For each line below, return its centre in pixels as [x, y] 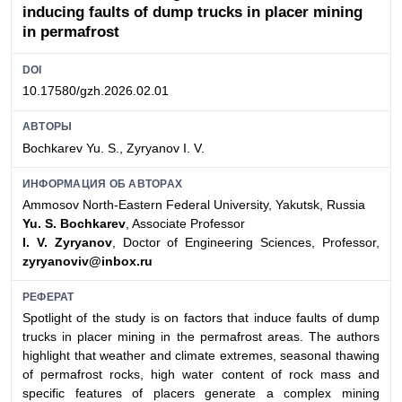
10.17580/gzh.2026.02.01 [96, 91]
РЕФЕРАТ [48, 297]
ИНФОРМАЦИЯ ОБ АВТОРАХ [103, 184]
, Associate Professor [185, 223]
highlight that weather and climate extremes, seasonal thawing [201, 356]
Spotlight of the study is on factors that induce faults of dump [201, 318]
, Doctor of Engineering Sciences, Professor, [246, 242]
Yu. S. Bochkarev [74, 223]
